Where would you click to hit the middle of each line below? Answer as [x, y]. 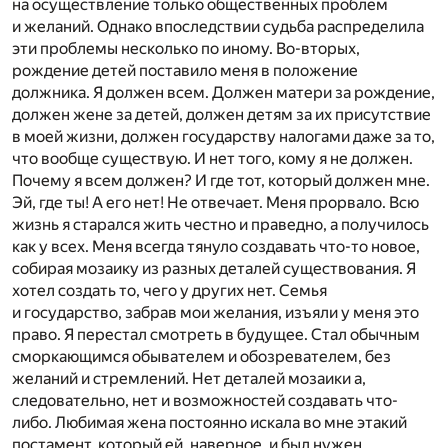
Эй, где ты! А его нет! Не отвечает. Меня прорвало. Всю [215, 203]
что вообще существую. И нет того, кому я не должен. [212, 159]
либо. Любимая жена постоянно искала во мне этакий [209, 423]
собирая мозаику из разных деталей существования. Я [214, 269]
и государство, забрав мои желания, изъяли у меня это [215, 313]
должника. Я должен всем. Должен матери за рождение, [223, 93]
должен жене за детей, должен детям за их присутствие [221, 115]
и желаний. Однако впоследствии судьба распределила [218, 27]
